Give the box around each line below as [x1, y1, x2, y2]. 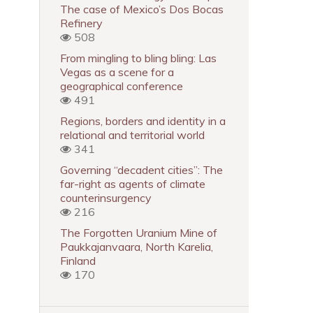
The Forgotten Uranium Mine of [60, 226, 217, 240]
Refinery [60, 16, 103, 30]
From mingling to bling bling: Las [60, 51, 217, 65]
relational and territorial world [60, 128, 205, 142]
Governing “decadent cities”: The [60, 163, 223, 177]
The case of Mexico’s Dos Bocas [60, 2, 224, 16]
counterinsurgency [60, 191, 152, 205]
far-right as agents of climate [60, 177, 205, 191]
